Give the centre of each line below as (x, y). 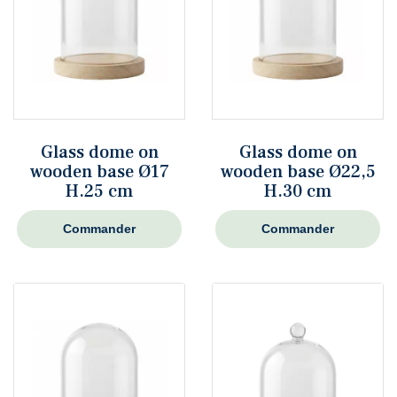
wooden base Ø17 (99, 171)
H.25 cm (99, 191)
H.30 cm (298, 191)
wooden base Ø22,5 (298, 171)
